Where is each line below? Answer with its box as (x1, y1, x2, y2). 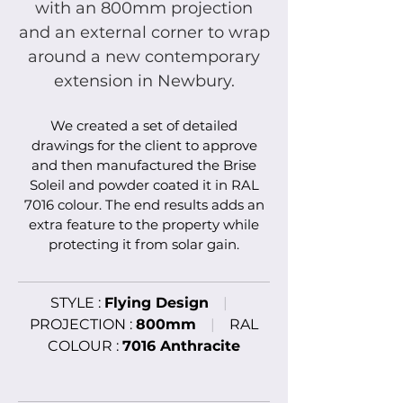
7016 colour (23, 196, 99, 213)
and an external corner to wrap (18, 22, 270, 42)
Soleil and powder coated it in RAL (29, 176, 259, 193)
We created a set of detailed (50, 117, 237, 134)
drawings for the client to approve (31, 137, 257, 154)
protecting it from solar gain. (49, 236, 239, 253)
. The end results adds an (98, 196, 264, 213)
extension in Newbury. (53, 71, 235, 91)
